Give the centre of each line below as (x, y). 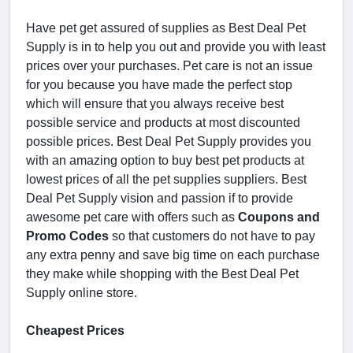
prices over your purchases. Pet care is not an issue (169, 66)
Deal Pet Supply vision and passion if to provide (160, 199)
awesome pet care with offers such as (132, 217)
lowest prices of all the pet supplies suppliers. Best (166, 180)
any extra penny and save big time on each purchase (173, 255)
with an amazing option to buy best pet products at (165, 161)
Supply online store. (82, 293)
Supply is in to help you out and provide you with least (176, 47)
